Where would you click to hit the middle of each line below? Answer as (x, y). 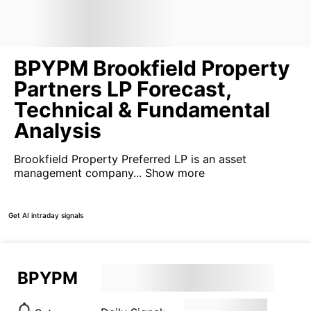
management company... (78, 173)
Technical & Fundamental (142, 110)
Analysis (58, 131)
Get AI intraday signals (46, 215)
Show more (173, 173)
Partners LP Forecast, (123, 89)
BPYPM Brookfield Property (152, 68)
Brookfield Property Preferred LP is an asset (130, 159)
